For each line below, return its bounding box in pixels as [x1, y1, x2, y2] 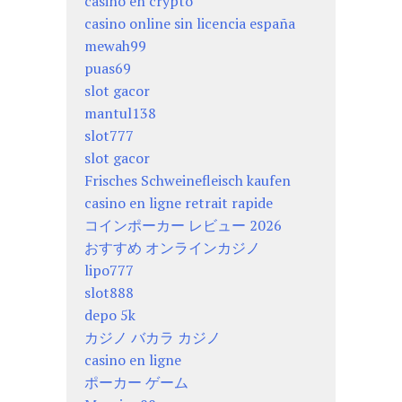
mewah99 [84, 36, 146, 57]
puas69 [84, 58, 131, 79]
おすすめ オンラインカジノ [84, 238, 260, 258]
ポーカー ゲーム [84, 372, 188, 393]
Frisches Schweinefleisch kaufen [84, 170, 291, 191]
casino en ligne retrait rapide [84, 193, 273, 214]
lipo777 [84, 260, 134, 281]
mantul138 [84, 103, 156, 124]
